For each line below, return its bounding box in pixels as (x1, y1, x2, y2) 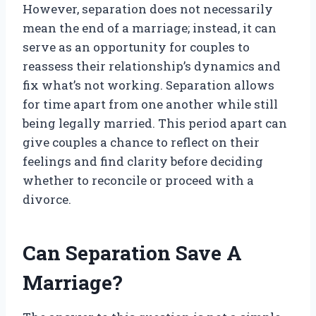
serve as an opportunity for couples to (23, 39, 250, 56)
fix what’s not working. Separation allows (23, 77, 274, 94)
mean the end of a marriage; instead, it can (23, 20, 276, 37)
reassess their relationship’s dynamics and (23, 58, 281, 75)
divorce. (23, 191, 71, 208)
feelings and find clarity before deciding (23, 153, 263, 170)
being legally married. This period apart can (23, 115, 287, 132)
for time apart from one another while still (23, 96, 278, 113)
